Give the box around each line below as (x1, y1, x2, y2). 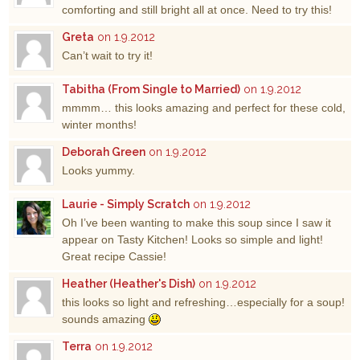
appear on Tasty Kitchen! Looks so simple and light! (62, 232, 324, 246)
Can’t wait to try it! (62, 48, 153, 62)
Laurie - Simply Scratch (62, 197, 190, 211)
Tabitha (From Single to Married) (62, 82, 241, 96)
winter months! (62, 117, 137, 131)
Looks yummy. (62, 163, 136, 177)
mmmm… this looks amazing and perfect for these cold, (62, 100, 346, 114)
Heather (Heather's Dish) (62, 276, 196, 290)
